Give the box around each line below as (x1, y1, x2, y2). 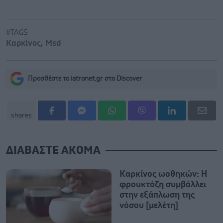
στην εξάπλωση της (119, 190, 195, 200)
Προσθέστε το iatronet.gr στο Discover (28, 75, 142, 82)
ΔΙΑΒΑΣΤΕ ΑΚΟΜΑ (6, 145, 101, 156)
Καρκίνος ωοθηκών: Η (119, 169, 207, 179)
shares (11, 111, 32, 119)
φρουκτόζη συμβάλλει (119, 180, 206, 189)
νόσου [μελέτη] (119, 201, 178, 210)
